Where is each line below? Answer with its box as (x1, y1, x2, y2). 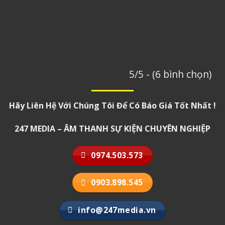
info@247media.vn (78, 204, 156, 215)
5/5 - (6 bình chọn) (129, 67, 211, 81)
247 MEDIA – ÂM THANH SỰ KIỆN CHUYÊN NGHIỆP (15, 123, 210, 135)
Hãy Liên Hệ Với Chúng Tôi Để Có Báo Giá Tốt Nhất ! (9, 100, 216, 111)
